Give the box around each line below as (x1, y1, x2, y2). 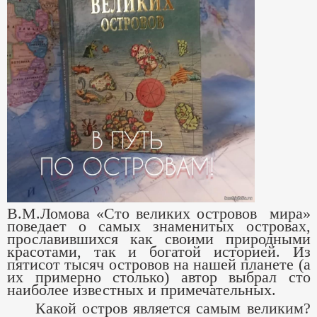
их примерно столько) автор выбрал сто (7, 268, 311, 286)
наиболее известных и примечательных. (7, 281, 276, 299)
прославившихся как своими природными (7, 230, 311, 248)
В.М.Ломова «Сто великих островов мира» (7, 204, 311, 222)
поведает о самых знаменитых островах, (7, 217, 311, 235)
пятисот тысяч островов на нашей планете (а (7, 255, 311, 273)
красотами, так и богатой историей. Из (7, 243, 311, 260)
